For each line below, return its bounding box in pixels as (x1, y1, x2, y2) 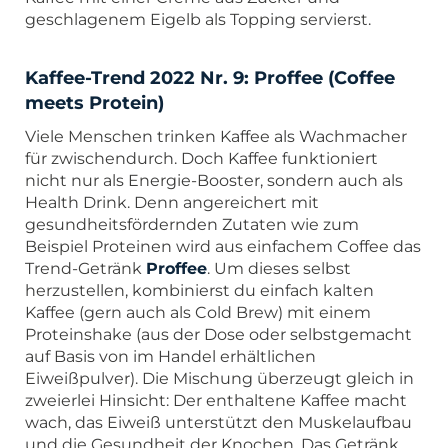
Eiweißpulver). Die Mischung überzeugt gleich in (25, 368, 414, 388)
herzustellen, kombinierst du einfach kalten (25, 280, 374, 300)
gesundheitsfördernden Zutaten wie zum (25, 214, 359, 234)
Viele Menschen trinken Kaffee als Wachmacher (25, 126, 407, 146)
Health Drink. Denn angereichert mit (25, 192, 319, 212)
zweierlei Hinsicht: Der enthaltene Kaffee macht (25, 390, 407, 410)
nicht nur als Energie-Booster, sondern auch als (25, 170, 403, 190)
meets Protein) (25, 91, 164, 114)
